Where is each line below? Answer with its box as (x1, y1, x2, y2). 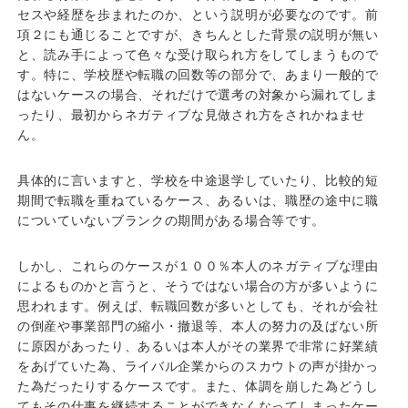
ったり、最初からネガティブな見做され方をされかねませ (16, 107, 366, 122)
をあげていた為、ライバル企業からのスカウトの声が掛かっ (16, 358, 379, 373)
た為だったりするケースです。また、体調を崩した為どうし (16, 378, 379, 393)
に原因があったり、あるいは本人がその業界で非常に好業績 (16, 338, 379, 353)
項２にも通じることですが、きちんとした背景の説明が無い (16, 26, 379, 42)
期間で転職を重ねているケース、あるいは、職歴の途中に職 (16, 192, 379, 208)
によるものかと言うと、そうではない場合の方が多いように (16, 278, 379, 293)
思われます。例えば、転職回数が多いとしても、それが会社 (16, 298, 379, 313)
